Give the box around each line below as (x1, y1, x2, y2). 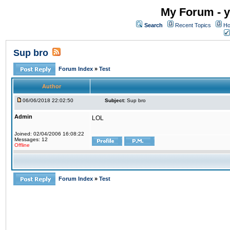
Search (144, 22, 163, 28)
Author (42, 83, 61, 89)
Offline (14, 142, 30, 148)
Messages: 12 (14, 137, 48, 142)
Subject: (105, 98, 125, 103)
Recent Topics (175, 22, 211, 28)
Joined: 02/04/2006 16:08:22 (14, 131, 84, 137)
